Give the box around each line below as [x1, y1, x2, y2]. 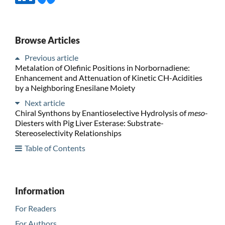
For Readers [15, 203, 56, 213]
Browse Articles [15, 34, 80, 46]
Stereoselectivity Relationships [15, 128, 122, 138]
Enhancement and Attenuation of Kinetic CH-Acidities [15, 72, 202, 82]
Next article [24, 97, 65, 107]
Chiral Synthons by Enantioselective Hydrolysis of [15, 107, 188, 118]
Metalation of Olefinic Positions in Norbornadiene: [15, 62, 190, 72]
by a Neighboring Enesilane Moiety [15, 82, 135, 92]
